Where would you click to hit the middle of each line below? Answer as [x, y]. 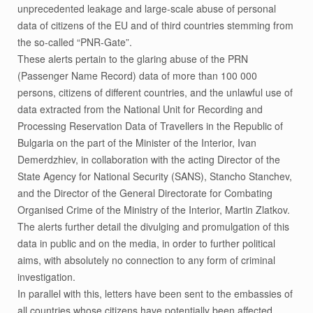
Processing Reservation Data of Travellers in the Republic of [150, 126]
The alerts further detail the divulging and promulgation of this [153, 227]
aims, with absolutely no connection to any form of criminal [146, 260]
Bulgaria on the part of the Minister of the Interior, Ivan [137, 143]
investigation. [46, 277]
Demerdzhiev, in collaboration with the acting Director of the [149, 160]
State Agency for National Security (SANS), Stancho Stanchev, [155, 176]
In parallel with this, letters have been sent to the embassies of [155, 294]
